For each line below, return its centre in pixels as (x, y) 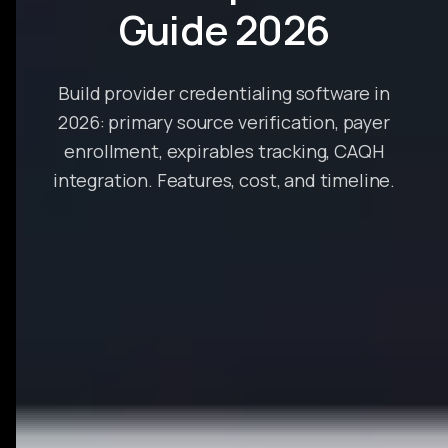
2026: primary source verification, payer (224, 122)
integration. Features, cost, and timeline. (224, 180)
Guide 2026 (224, 29)
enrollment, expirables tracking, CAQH (224, 151)
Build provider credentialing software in (224, 93)
